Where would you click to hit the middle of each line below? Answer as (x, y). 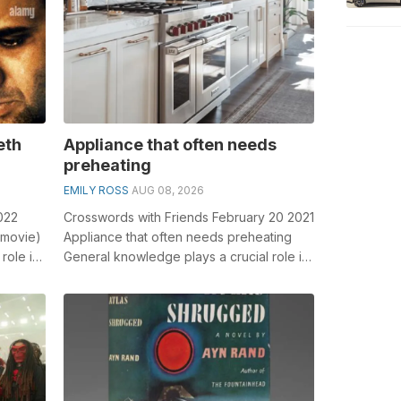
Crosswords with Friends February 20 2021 (188, 217)
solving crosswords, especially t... (162, 276)
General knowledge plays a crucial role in (186, 256)
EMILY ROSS (96, 190)
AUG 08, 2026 (167, 190)
